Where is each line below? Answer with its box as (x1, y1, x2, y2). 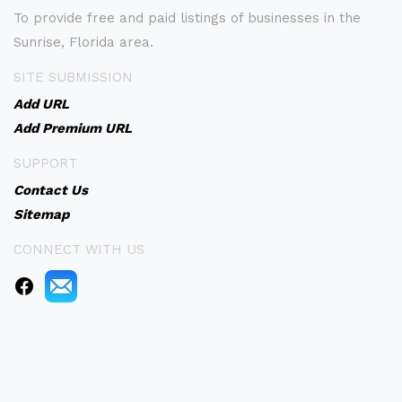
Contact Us (13, 182, 88, 198)
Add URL (13, 96, 69, 112)
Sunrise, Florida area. (13, 34, 153, 50)
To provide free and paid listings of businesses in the (13, 10, 361, 26)
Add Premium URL (13, 120, 132, 136)
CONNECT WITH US (13, 241, 144, 258)
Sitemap (13, 206, 69, 223)
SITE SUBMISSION (13, 69, 133, 85)
